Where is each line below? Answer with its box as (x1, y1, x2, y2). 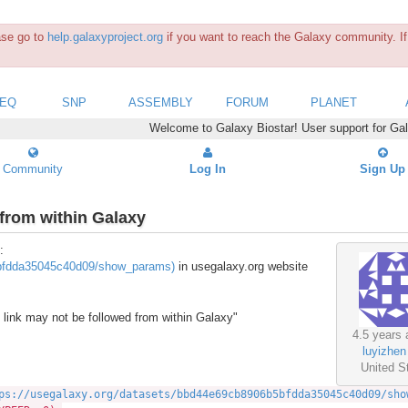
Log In (189, 161, 226, 176)
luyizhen (362, 344, 406, 359)
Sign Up (360, 161, 405, 176)
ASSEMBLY (128, 95, 193, 109)
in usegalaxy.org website (175, 260, 308, 274)
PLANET (311, 95, 357, 109)
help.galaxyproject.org (47, 30, 163, 44)
